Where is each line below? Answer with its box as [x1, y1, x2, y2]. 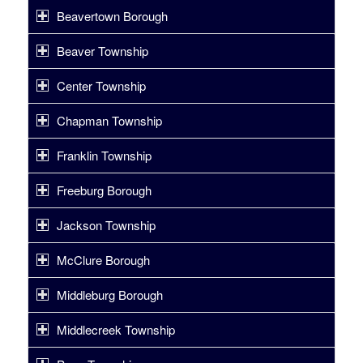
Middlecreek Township [56, 321, 175, 338]
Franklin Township [56, 147, 152, 164]
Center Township [56, 77, 146, 94]
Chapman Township [56, 112, 162, 129]
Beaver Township [56, 42, 148, 59]
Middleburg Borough [56, 286, 163, 303]
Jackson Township [56, 216, 156, 233]
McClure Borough [56, 251, 150, 268]
